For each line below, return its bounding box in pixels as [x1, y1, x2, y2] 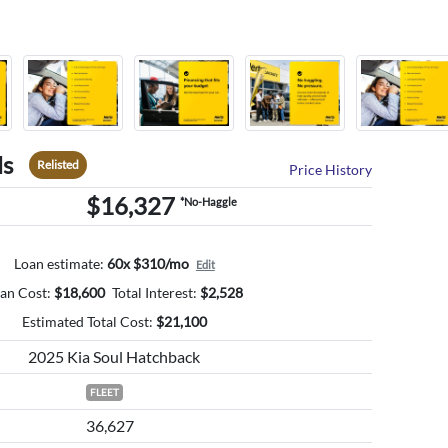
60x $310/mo [106, 255, 189, 273]
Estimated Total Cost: [21, 313, 153, 331]
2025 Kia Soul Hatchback [28, 347, 201, 367]
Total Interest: [112, 284, 198, 302]
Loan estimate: [13, 255, 104, 273]
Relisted [36, 157, 79, 173]
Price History [289, 161, 373, 179]
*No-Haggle [179, 195, 237, 209]
